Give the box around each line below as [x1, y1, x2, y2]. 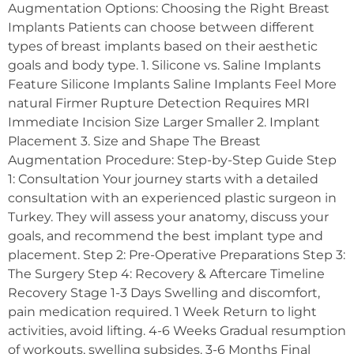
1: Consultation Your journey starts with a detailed [8, 171, 318, 186]
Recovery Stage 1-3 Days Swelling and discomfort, [8, 284, 320, 300]
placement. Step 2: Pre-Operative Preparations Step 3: [8, 247, 345, 262]
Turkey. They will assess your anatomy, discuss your [8, 209, 329, 224]
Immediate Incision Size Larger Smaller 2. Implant [8, 114, 320, 130]
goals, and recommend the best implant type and [8, 228, 323, 243]
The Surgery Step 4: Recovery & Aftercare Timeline [8, 265, 325, 281]
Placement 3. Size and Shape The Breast [8, 133, 261, 149]
